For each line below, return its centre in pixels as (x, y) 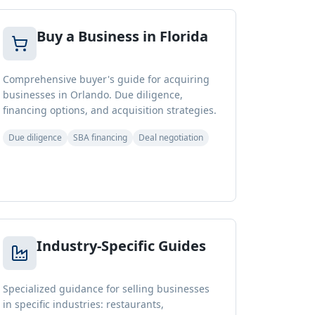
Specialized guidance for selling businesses (106, 289)
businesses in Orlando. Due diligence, (92, 95)
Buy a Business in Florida (122, 36)
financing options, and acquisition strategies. (109, 110)
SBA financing (100, 137)
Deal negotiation (171, 137)
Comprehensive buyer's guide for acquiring (106, 79)
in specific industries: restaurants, (83, 304)
